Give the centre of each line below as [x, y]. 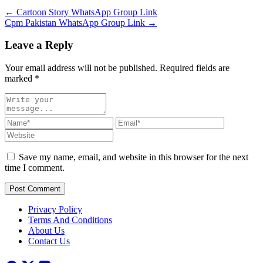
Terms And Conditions [70, 220]
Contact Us [49, 241]
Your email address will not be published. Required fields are [117, 68]
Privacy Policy [55, 210]
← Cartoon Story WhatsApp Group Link [81, 12]
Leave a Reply [39, 45]
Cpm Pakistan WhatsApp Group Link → [81, 22]
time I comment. [35, 168]
